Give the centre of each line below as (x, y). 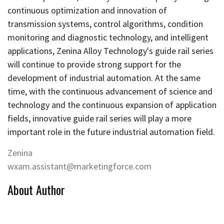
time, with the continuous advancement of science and (110, 91)
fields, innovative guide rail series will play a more (99, 118)
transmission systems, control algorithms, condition (105, 24)
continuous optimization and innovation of (87, 10)
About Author (36, 189)
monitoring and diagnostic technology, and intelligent (108, 37)
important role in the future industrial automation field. (111, 132)
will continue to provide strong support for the (94, 64)
